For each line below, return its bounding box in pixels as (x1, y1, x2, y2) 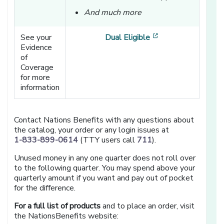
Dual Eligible (105, 32, 150, 43)
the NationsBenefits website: (14, 210, 119, 222)
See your (20, 32, 52, 43)
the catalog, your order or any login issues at (14, 124, 169, 136)
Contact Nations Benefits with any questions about (14, 114, 194, 126)
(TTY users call (78, 134, 137, 146)
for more (20, 72, 50, 83)
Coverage (20, 62, 54, 73)
